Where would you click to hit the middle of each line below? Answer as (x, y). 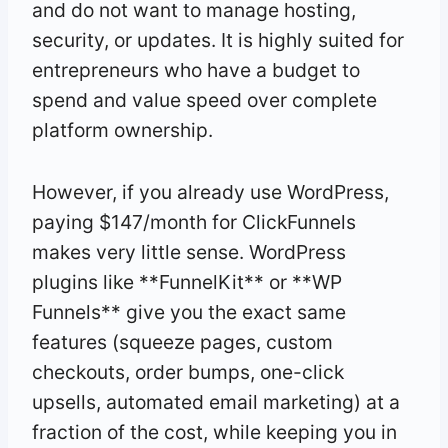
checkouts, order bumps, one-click (188, 371)
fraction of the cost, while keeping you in (214, 431)
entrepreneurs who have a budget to (196, 69)
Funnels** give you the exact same (189, 311)
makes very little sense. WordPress (189, 251)
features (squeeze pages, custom (182, 341)
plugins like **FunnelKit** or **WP (187, 281)
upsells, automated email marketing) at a (216, 401)
